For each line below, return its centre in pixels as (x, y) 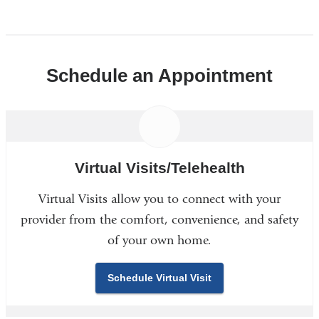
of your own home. (159, 240)
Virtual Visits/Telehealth (159, 168)
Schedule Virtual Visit (159, 278)
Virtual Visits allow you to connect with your (159, 199)
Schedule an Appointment (159, 76)
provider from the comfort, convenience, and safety (159, 219)
